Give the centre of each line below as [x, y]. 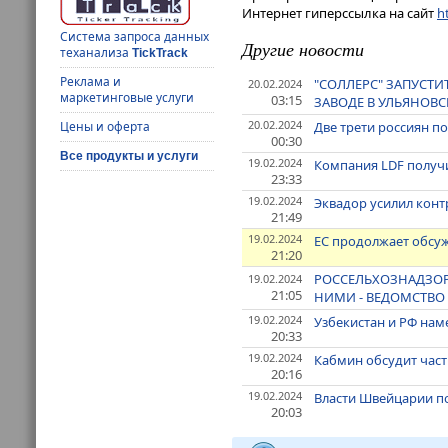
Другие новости [303, 49]
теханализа [96, 53]
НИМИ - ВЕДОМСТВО [380, 297]
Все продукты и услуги [129, 156]
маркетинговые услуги [127, 98]
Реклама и [91, 82]
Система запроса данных [135, 37]
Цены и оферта [105, 127]
